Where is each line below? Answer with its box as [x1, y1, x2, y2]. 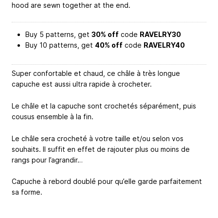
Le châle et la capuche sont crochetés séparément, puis [12, 101, 196, 110]
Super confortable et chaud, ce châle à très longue [12, 69, 180, 77]
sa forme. [12, 188, 42, 197]
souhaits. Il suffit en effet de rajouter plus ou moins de [12, 145, 190, 153]
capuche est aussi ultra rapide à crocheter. [12, 80, 152, 88]
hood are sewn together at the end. [12, 1, 130, 10]
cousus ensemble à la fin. [12, 112, 93, 121]
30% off [91, 30, 119, 38]
